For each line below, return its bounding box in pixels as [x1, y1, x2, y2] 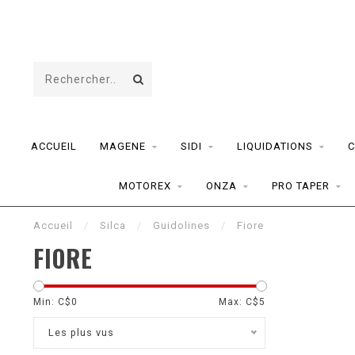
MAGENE [99, 140, 146, 152]
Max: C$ [218, 296, 259, 307]
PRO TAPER [272, 180, 330, 192]
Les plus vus [48, 326, 114, 338]
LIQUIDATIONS [236, 140, 313, 152]
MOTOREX [119, 180, 171, 192]
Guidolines [153, 219, 210, 231]
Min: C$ [33, 296, 71, 307]
